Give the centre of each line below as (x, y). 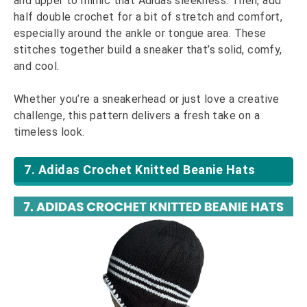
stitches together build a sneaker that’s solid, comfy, (148, 49)
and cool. (37, 66)
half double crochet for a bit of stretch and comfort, (148, 16)
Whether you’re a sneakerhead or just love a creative (147, 99)
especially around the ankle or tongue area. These (140, 33)
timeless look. (49, 132)
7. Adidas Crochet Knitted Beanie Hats (140, 169)
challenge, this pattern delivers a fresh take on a (137, 115)
